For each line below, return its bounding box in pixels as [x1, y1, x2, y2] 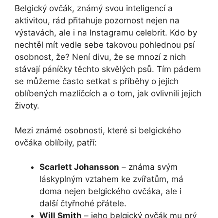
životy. [15, 101, 39, 111]
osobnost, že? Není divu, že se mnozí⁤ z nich [15, 52, 186, 62]
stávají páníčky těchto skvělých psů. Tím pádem [15, 64, 201, 74]
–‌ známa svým [119, 162, 178, 172]
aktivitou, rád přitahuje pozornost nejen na [15, 16, 180, 26]
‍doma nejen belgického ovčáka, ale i [39, 186, 182, 197]
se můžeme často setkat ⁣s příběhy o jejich [15, 76, 179, 87]
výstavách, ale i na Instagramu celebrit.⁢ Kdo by [15, 28, 197, 38]
